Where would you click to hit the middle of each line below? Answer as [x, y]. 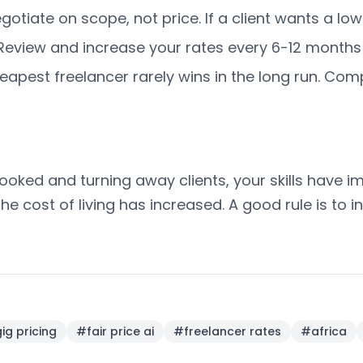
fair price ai [120, 331]
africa [329, 331]
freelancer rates [233, 331]
